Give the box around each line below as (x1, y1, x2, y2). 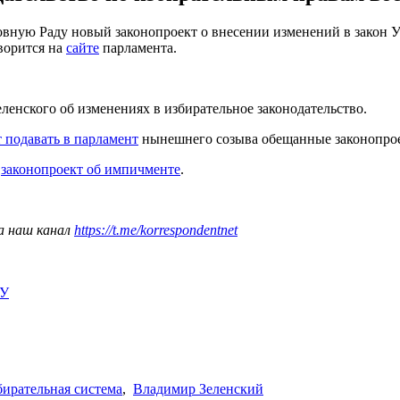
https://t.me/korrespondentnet (74, 221, 237, 237)
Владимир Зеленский (133, 380, 263, 396)
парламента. (99, 39, 177, 55)
